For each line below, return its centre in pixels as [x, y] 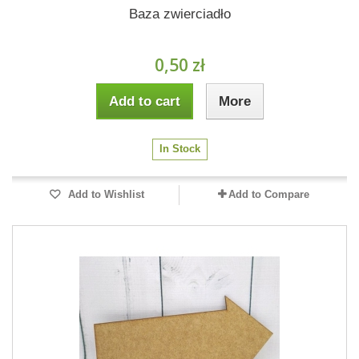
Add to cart [144, 101]
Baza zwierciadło [179, 14]
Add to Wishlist [104, 194]
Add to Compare [268, 194]
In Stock [179, 149]
